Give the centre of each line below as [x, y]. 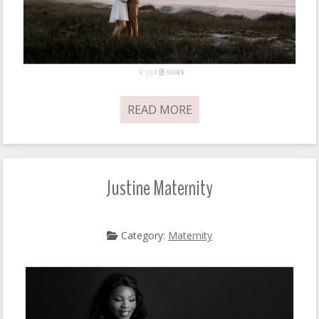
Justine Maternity [159, 189]
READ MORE [159, 110]
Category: [143, 236]
